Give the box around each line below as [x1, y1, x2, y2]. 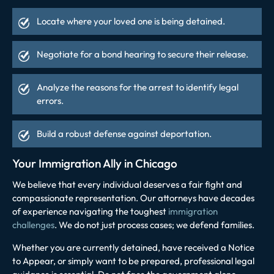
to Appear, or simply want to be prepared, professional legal [12, 254, 254, 267]
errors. [37, 94, 64, 106]
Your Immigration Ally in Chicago [12, 155, 177, 171]
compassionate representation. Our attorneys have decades [12, 191, 254, 204]
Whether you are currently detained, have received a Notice [12, 241, 254, 253]
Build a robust [37, 127, 94, 139]
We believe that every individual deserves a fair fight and [12, 178, 242, 190]
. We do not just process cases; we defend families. [54, 218, 254, 231]
